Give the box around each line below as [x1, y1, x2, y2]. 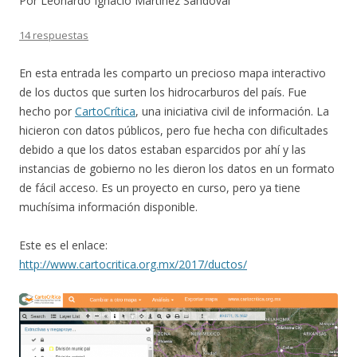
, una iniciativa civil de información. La [135, 104, 329, 120]
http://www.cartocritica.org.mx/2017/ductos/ [19, 257, 247, 273]
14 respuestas [19, 28, 88, 43]
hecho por [19, 104, 75, 120]
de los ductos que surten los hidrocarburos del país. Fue [19, 84, 307, 100]
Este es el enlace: [19, 237, 108, 253]
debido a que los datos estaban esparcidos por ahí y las [19, 142, 306, 158]
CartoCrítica [75, 104, 135, 120]
